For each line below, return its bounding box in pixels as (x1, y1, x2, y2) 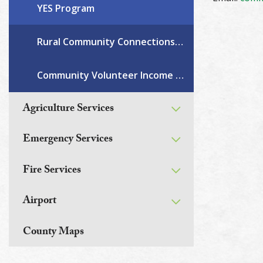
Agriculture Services (23, 100, 114, 119)
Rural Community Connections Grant (175, 35, 183, 48)
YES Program (37, 1, 95, 15)
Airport (23, 193, 56, 211)
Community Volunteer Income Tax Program (176, 69, 184, 82)
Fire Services (23, 161, 81, 180)
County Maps (23, 224, 84, 242)
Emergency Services (23, 131, 113, 150)
